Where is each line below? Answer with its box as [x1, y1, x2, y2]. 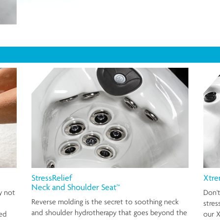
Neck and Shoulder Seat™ [31, 182, 120, 192]
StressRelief [31, 172, 72, 183]
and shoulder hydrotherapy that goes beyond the [31, 208, 187, 218]
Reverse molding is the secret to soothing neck [31, 197, 179, 207]
